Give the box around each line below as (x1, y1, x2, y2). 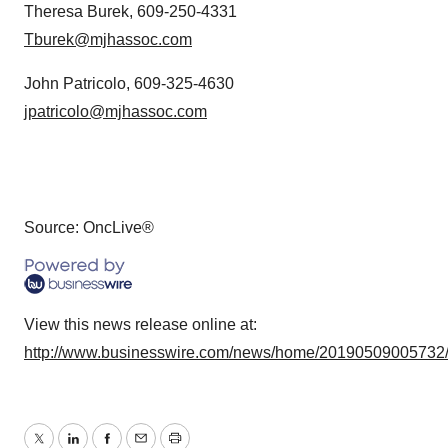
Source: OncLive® (24, 219, 154, 236)
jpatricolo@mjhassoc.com (24, 103, 207, 120)
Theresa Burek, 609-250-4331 (24, 3, 237, 20)
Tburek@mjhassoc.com (24, 31, 192, 48)
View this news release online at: (24, 316, 257, 333)
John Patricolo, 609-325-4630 (24, 75, 234, 92)
